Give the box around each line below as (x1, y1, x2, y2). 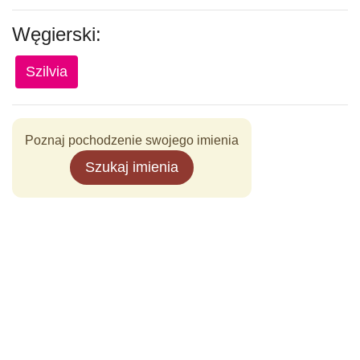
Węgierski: (12, 23, 101, 45)
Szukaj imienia (85, 159, 178, 175)
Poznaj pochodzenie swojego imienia (25, 133, 239, 147)
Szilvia (26, 63, 67, 80)
